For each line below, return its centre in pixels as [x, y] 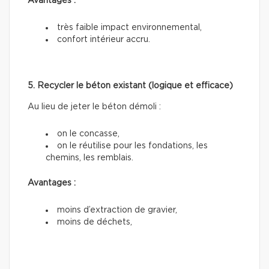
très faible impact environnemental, [129, 28]
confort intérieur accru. [104, 40]
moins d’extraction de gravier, [117, 210]
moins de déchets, [95, 222]
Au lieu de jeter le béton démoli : [94, 107]
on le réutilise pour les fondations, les [132, 146]
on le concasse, [88, 134]
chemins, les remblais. [89, 158]
